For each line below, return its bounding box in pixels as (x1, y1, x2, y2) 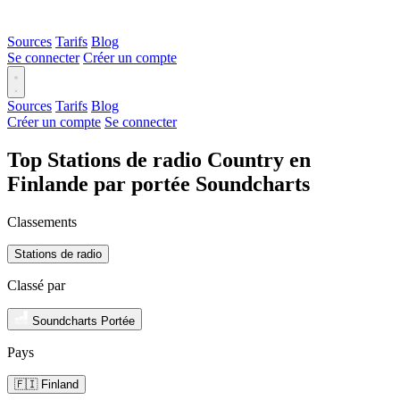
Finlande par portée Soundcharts (7, 171, 310, 196)
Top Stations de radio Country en (7, 147, 311, 171)
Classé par (7, 277, 65, 293)
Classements (7, 213, 77, 229)
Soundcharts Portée (32, 313, 135, 328)
